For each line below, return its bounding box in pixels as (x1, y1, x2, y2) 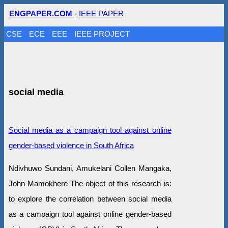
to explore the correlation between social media (8, 194, 172, 203)
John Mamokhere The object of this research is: (8, 179, 172, 188)
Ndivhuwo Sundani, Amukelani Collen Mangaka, (8, 163, 172, 173)
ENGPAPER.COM (9, 9, 74, 18)
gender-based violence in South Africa (8, 140, 134, 150)
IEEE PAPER (79, 9, 124, 18)
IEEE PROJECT (74, 30, 130, 38)
